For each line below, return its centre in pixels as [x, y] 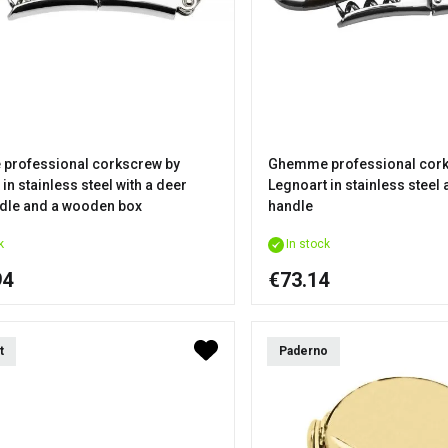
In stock [308, 244]
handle [290, 206]
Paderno [303, 351]
